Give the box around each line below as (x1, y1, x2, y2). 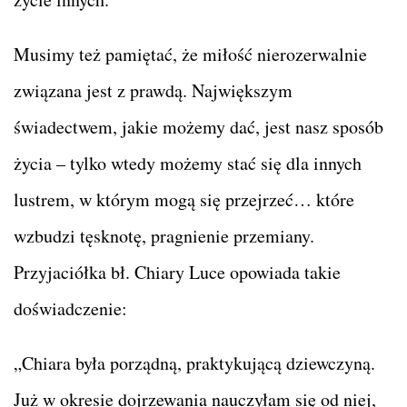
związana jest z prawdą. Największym (14, 77, 293, 103)
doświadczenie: (14, 295, 127, 321)
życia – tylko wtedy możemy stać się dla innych (14, 150, 362, 175)
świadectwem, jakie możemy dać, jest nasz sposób (14, 114, 383, 139)
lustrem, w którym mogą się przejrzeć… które (14, 186, 354, 212)
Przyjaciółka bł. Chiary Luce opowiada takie (14, 259, 341, 284)
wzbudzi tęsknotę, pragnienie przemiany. (14, 223, 314, 248)
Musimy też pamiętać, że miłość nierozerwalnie (14, 41, 367, 66)
